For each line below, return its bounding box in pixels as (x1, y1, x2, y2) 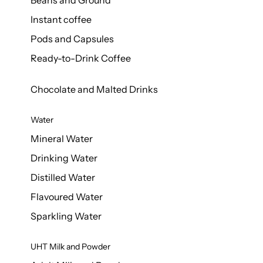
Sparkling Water (31, 210, 102, 222)
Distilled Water (31, 171, 95, 183)
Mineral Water (31, 133, 93, 144)
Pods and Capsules (31, 33, 114, 45)
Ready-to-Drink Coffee (31, 52, 131, 64)
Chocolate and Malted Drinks (31, 83, 158, 95)
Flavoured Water (31, 191, 103, 203)
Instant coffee (31, 14, 92, 25)
